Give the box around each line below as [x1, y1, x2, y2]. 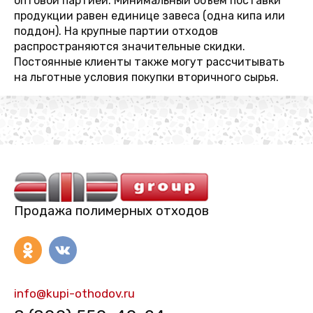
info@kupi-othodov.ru [14, 286, 135, 300]
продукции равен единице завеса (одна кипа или [14, 9, 285, 22]
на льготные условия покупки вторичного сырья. [14, 71, 279, 84]
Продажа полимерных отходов [14, 203, 209, 219]
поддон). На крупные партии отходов [14, 24, 218, 38]
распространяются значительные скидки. [14, 40, 245, 53]
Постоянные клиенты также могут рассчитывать [14, 55, 284, 68]
